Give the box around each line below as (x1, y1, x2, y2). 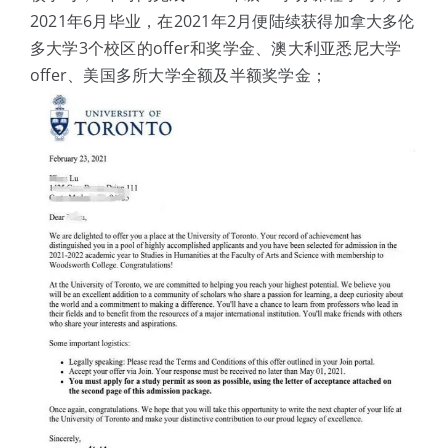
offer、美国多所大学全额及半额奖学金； (29, 63, 328, 86)
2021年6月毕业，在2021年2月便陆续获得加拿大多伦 (29, 9, 415, 32)
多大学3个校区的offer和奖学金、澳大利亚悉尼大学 (29, 36, 402, 59)
